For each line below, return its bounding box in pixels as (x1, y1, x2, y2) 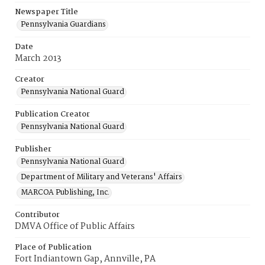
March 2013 (15, 51, 62, 66)
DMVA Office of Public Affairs (15, 219, 135, 234)
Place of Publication (15, 241, 92, 254)
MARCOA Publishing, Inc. (21, 186, 109, 199)
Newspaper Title (15, 6, 78, 18)
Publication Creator (15, 108, 90, 121)
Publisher (15, 143, 51, 156)
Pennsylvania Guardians (21, 18, 106, 31)
